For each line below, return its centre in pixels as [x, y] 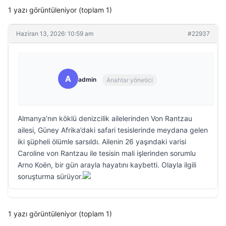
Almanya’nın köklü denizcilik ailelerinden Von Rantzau [105, 118]
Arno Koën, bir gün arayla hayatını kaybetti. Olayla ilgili [107, 165]
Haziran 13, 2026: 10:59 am [55, 34]
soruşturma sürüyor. [50, 176]
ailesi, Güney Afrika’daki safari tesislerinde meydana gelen [113, 130]
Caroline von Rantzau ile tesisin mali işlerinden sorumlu [107, 153]
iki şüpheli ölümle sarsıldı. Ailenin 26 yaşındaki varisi [102, 142]
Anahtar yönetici [130, 80]
